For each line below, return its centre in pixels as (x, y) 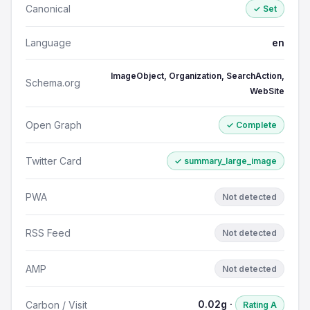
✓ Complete (252, 125)
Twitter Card (54, 161)
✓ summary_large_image (226, 161)
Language (48, 43)
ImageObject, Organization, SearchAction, (198, 76)
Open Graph (54, 125)
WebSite (267, 91)
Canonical (48, 8)
